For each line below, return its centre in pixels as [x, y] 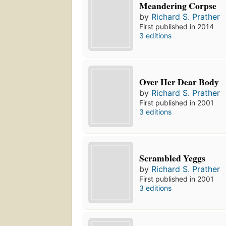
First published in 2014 [177, 27]
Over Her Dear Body [179, 82]
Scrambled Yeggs [173, 158]
